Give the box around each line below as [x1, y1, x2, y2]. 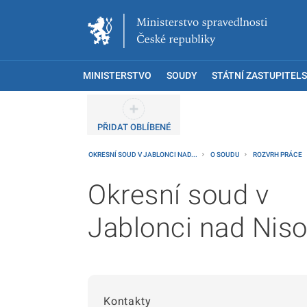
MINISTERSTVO [83, 70, 151, 82]
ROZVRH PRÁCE [253, 151, 304, 158]
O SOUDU [210, 151, 241, 158]
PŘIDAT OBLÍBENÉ [97, 122, 171, 132]
